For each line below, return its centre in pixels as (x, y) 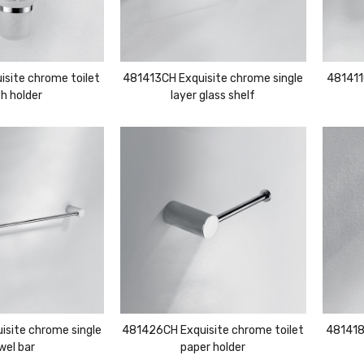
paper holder (213, 347)
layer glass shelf (213, 96)
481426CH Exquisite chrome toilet (213, 330)
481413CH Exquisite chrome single (213, 79)
